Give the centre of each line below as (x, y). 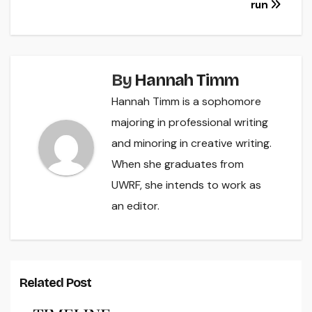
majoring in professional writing (190, 123)
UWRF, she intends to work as (186, 185)
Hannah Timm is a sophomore (186, 102)
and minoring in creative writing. (192, 143)
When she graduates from (178, 164)
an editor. (135, 206)
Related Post (55, 282)
